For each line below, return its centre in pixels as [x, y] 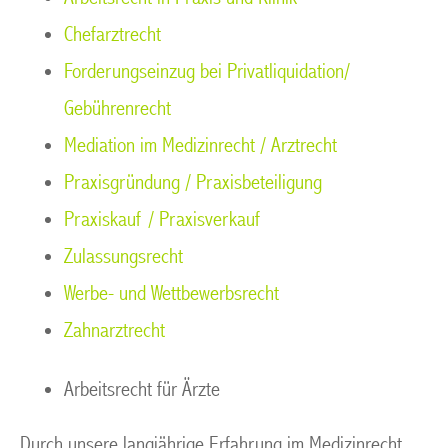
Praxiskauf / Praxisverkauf [162, 219]
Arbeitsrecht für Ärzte [142, 389]
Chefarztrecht [112, 34]
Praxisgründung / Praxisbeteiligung [193, 182]
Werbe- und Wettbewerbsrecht [171, 293]
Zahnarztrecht [114, 330]
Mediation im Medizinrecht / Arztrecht [200, 145]
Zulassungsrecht [123, 256]
